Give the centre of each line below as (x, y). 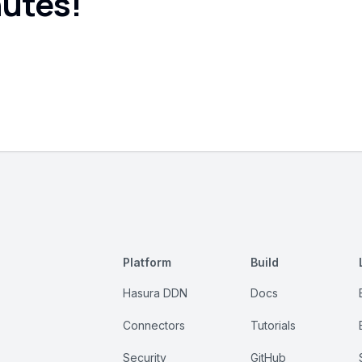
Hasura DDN (155, 293)
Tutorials (273, 326)
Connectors (154, 326)
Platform (147, 263)
